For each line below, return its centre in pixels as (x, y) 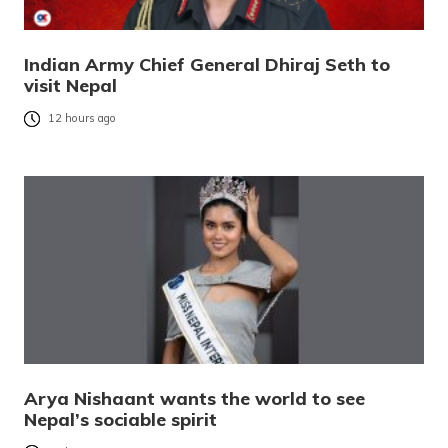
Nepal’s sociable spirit (120, 420)
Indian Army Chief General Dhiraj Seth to (207, 65)
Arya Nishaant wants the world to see (194, 399)
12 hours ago (82, 118)
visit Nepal (70, 86)
